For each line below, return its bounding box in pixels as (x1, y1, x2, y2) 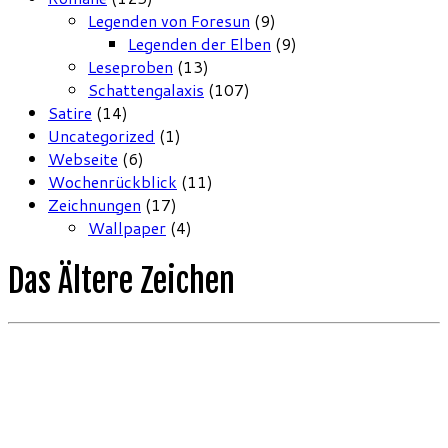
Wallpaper (88, 216, 166, 240)
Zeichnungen (48, 193, 141, 217)
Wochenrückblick (48, 170, 177, 194)
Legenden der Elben (128, 32, 271, 56)
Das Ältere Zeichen (8, 260, 235, 301)
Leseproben (88, 55, 173, 79)
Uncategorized (48, 124, 155, 148)
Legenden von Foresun (88, 9, 250, 33)
